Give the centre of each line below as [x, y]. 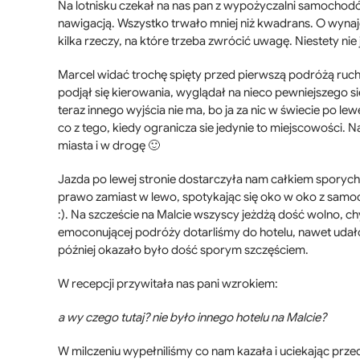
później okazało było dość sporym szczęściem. [183, 250]
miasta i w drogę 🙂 [109, 146]
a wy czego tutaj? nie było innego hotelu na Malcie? [192, 318]
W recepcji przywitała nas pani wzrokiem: [168, 284]
